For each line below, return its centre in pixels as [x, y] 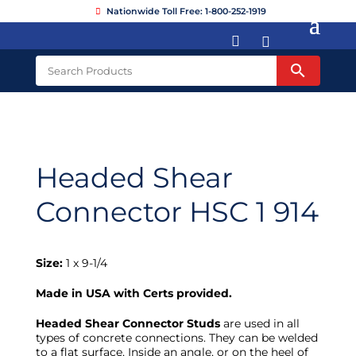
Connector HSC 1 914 [177, 212]
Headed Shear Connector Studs [128, 323]
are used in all [259, 323]
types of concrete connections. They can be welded [176, 338]
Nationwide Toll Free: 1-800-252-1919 [187, 11]
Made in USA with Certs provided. [133, 293]
